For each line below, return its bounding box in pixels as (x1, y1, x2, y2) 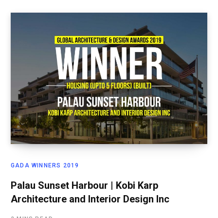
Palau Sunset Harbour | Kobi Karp (11, 180, 158, 192)
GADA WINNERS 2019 (11, 162, 79, 169)
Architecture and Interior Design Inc (11, 193, 169, 205)
